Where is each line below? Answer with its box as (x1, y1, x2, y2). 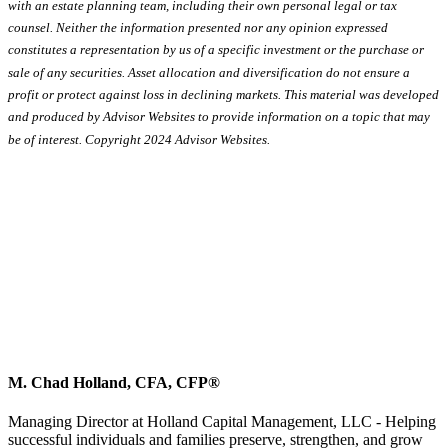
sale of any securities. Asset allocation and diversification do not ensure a (8, 64, 410, 80)
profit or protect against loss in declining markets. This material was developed (8, 86, 439, 102)
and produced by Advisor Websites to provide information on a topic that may (8, 109, 430, 125)
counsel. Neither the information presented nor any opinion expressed (8, 19, 388, 35)
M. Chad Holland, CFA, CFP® (8, 374, 220, 392)
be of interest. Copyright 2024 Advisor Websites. (8, 131, 270, 147)
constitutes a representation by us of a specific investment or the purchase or (8, 42, 424, 58)
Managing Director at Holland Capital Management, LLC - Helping (8, 413, 436, 431)
